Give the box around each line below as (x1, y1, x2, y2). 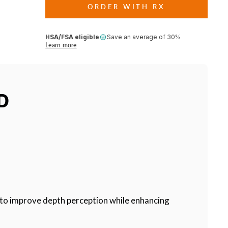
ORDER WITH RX (88, 2, 165, 11)
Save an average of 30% (107, 33, 181, 41)
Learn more (45, 41, 77, 49)
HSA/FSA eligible (45, 33, 100, 41)
